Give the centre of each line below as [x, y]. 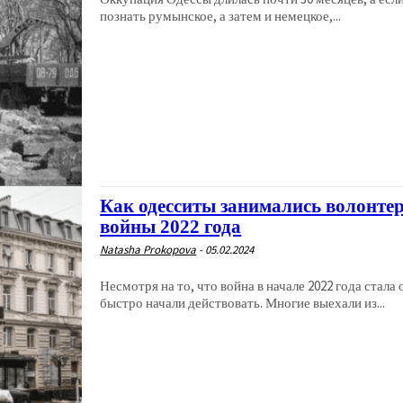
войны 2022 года [171, 226]
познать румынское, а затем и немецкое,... [221, 16]
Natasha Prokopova [148, 249]
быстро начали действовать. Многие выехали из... [243, 302]
